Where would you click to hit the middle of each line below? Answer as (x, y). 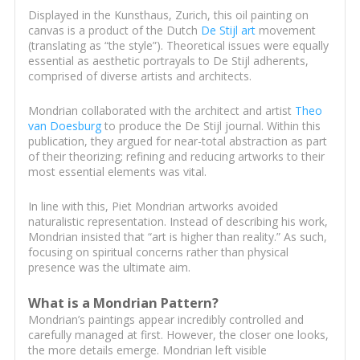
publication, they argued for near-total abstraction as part (177, 141)
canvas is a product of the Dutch (114, 31)
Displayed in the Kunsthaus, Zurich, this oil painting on (168, 15)
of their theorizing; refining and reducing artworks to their (176, 157)
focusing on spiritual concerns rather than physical (158, 252)
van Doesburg (64, 126)
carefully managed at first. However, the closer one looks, (178, 335)
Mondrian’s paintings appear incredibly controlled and (166, 320)
